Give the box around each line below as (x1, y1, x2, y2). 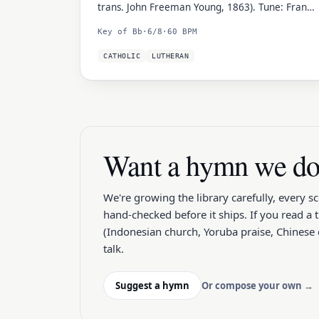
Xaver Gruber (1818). (98, 16, 194, 28)
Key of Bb (98, 27, 142, 36)
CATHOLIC (103, 52, 140, 60)
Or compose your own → (202, 278, 313, 292)
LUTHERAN (152, 52, 189, 60)
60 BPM (167, 27, 197, 36)
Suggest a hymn (115, 278, 189, 292)
